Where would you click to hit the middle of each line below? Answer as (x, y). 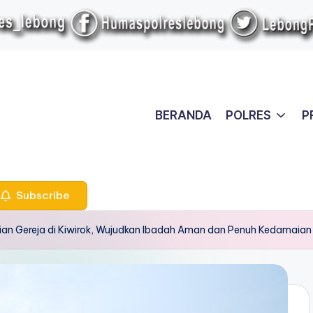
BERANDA (184, 115)
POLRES (249, 115)
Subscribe (42, 196)
